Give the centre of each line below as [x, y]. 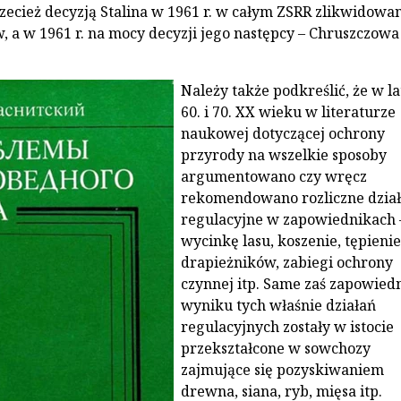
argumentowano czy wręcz [273, 176]
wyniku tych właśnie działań [278, 305]
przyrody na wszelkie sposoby [283, 154]
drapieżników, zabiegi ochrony [286, 262]
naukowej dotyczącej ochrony [282, 133]
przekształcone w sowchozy [275, 348]
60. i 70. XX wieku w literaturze [288, 111]
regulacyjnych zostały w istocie [287, 326]
